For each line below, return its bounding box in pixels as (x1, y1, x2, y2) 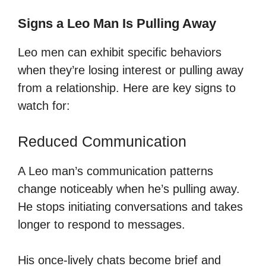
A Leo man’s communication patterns (18, 164, 213, 178)
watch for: (18, 99, 70, 112)
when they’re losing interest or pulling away (18, 63, 243, 77)
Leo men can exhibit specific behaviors (18, 45, 221, 59)
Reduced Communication (18, 132, 186, 150)
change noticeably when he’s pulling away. (18, 182, 240, 195)
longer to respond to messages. (18, 217, 185, 231)
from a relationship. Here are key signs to (18, 81, 236, 94)
